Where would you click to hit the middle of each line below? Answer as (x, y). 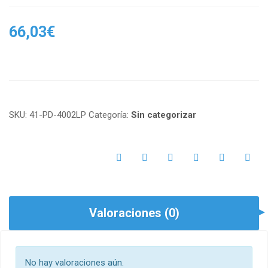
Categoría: (110, 115)
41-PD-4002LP (58, 115)
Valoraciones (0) (134, 213)
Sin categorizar (164, 115)
